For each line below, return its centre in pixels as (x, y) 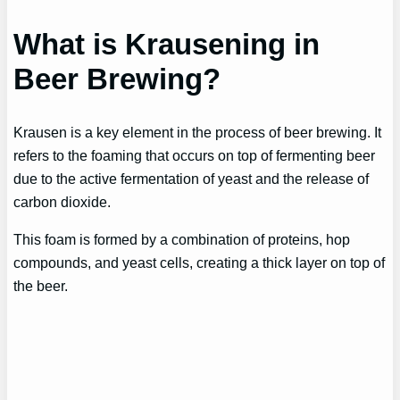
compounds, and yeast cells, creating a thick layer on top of (200, 263)
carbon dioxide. (62, 201)
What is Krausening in (167, 44)
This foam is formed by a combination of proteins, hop (182, 240)
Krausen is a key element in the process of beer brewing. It (198, 132)
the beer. (41, 286)
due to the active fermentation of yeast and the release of (192, 178)
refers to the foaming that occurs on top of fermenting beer (195, 155)
